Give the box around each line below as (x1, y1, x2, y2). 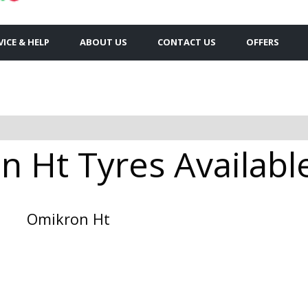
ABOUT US (80, 35, 127, 48)
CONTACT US (157, 35, 216, 48)
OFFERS (246, 35, 279, 48)
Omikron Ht (27, 208, 110, 229)
